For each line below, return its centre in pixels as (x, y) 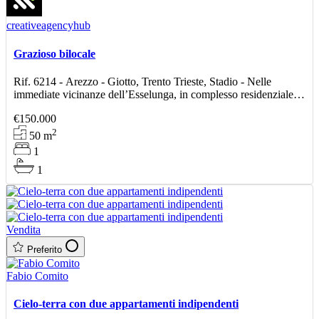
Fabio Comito (37, 276)
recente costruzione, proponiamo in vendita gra (119, 107)
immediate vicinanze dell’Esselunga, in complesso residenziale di (159, 94)
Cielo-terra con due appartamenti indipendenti (126, 303)
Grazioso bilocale (54, 53)
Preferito (45, 249)
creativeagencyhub (48, 26)
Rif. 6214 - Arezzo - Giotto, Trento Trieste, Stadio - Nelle (142, 81)
